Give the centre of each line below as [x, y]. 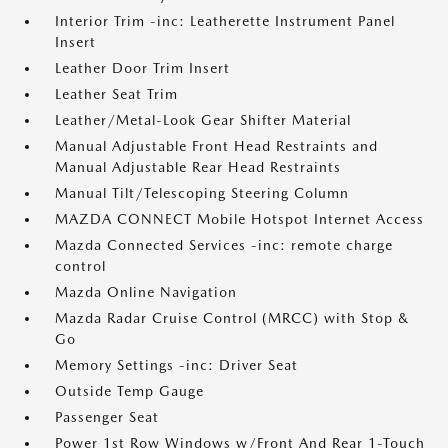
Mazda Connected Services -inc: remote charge [224, 245]
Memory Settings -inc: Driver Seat [176, 365]
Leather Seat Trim [116, 94]
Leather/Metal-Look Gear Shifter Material [203, 120]
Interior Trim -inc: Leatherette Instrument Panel [225, 21]
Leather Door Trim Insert [142, 68]
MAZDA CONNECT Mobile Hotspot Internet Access [239, 219]
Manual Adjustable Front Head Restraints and [216, 146]
